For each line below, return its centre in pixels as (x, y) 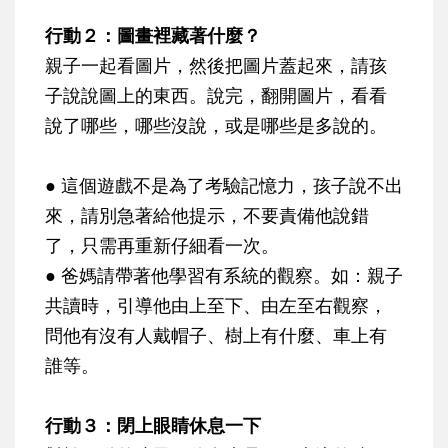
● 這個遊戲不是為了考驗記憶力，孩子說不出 (224, 185)
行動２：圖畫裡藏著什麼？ (153, 35)
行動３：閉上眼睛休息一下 (153, 425)
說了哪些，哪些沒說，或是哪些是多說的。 (216, 125)
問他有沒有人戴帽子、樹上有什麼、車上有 (216, 335)
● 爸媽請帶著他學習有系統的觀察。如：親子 (224, 275)
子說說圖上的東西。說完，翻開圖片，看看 (216, 95)
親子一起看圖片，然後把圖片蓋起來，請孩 (216, 65)
